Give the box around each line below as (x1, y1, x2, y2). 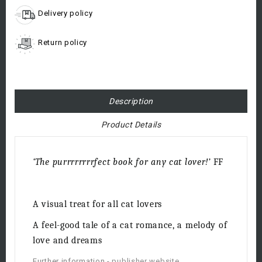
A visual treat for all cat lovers (33, 199, 163, 210)
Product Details (101, 120, 161, 130)
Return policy (38, 38, 88, 47)
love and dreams (33, 235, 102, 246)
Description (109, 96, 153, 106)
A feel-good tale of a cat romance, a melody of (33, 220, 227, 231)
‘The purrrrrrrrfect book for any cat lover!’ (33, 157, 213, 168)
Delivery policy (38, 9, 93, 18)
